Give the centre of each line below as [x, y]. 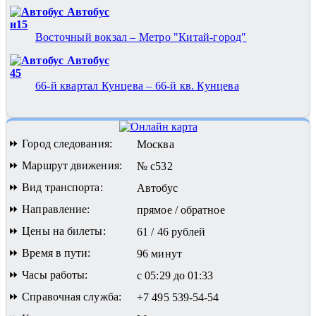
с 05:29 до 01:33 [175, 275]
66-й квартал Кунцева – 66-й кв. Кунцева [137, 85]
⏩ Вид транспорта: [56, 187]
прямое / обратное [181, 209]
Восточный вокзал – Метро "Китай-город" [141, 37]
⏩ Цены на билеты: [57, 231]
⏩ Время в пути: [50, 253]
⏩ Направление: [49, 209]
